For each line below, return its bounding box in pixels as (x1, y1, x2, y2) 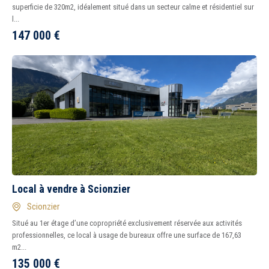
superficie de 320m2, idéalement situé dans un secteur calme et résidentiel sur (12, 2, 254, 11)
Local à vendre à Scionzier (12, 183, 130, 195)
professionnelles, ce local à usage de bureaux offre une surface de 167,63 (12, 231, 241, 240)
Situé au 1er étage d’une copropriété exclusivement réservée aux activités (12, 219, 242, 228)
